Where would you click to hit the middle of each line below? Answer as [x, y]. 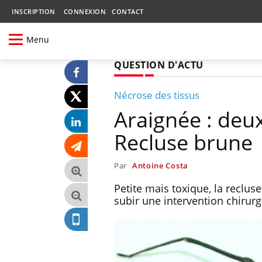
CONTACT [128, 11]
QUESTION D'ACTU [159, 65]
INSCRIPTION [34, 11]
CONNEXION [85, 11]
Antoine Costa [160, 165]
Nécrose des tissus [157, 95]
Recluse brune [183, 142]
